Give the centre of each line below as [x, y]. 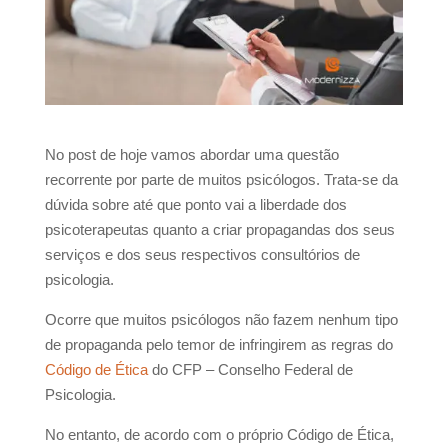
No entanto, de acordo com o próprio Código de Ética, [219, 435]
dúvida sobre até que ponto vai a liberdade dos [195, 205]
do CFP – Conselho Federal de [250, 370]
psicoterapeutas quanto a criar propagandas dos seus [219, 230]
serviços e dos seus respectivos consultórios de [202, 255]
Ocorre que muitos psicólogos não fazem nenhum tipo [221, 320]
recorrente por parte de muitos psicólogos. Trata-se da [221, 180]
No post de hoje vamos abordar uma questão [191, 155]
